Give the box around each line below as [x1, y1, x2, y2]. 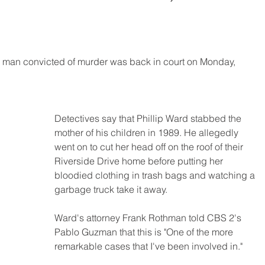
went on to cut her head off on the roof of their [54, 141, 245, 153]
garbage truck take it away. [54, 183, 167, 196]
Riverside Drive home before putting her [54, 155, 225, 167]
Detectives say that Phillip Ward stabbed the [54, 112, 244, 125]
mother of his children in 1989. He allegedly [54, 127, 241, 139]
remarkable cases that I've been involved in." [54, 240, 243, 253]
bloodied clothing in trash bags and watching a [54, 169, 257, 182]
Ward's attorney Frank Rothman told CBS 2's [54, 212, 244, 224]
